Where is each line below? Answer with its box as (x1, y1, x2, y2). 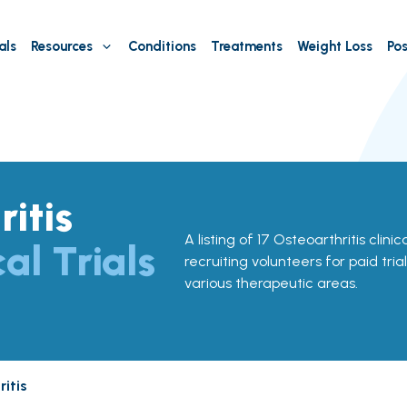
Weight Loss (296, 38, 372, 55)
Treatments (210, 38, 283, 55)
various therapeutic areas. (184, 273, 358, 292)
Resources (30, 38, 93, 55)
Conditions (127, 38, 196, 55)
